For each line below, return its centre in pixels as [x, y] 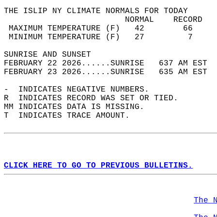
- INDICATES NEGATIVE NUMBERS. [81, 90]
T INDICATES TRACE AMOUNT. [72, 116]
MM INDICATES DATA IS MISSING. [79, 107]
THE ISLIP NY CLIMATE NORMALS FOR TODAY [101, 11]
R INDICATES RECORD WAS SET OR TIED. [96, 98]
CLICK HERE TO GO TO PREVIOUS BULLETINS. [98, 166]
